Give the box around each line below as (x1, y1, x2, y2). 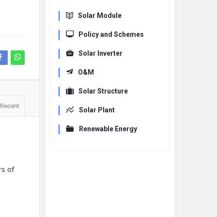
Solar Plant (79, 106, 115, 114)
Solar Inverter (78, 49, 123, 57)
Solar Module (78, 12, 122, 19)
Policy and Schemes (78, 31, 144, 38)
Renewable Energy (79, 125, 137, 133)
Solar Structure (78, 87, 128, 95)
